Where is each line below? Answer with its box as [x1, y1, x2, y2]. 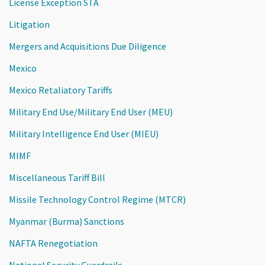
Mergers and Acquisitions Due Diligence [9, 40, 166, 52]
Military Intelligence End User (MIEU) [9, 127, 159, 140]
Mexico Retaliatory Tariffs [9, 83, 112, 96]
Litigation [9, 18, 50, 30]
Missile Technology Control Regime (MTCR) [9, 193, 186, 205]
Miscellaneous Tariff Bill [9, 171, 105, 183]
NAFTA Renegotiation [9, 237, 98, 249]
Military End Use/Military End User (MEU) [9, 105, 173, 118]
